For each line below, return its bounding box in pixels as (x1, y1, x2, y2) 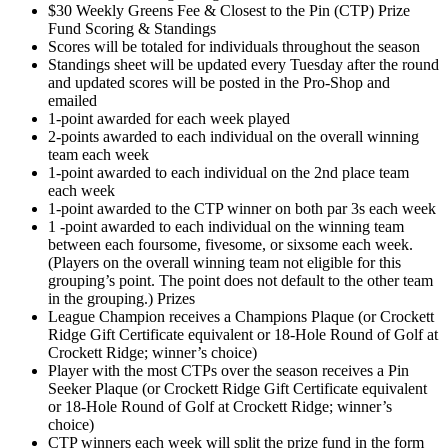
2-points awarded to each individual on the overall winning (48, 127, 419, 145)
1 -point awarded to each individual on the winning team (48, 217, 404, 235)
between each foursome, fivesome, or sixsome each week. (48, 235, 413, 253)
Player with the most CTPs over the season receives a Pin (48, 361, 409, 379)
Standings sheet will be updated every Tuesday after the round (48, 55, 439, 73)
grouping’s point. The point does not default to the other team (48, 271, 433, 289)
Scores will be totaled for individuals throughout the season (48, 37, 420, 55)
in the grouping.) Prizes (48, 289, 195, 307)
